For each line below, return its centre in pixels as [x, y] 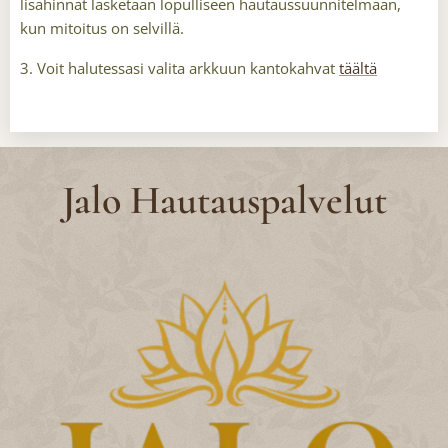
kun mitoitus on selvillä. [102, 27]
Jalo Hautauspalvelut [224, 199]
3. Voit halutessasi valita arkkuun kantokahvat [179, 67]
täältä [358, 67]
